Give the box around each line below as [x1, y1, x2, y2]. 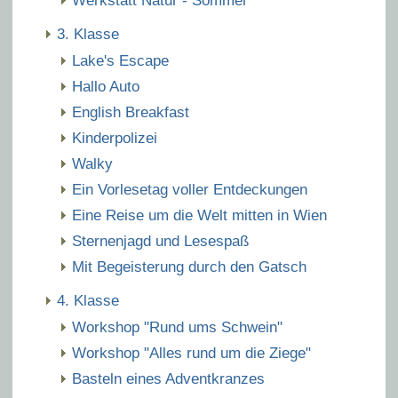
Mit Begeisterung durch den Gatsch [72, 259, 306, 275]
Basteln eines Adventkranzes [72, 370, 265, 387]
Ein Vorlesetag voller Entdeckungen [72, 181, 307, 198]
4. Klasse [57, 292, 119, 309]
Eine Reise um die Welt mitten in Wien [72, 207, 327, 224]
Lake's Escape [72, 52, 169, 69]
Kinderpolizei [72, 130, 157, 147]
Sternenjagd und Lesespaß [72, 233, 249, 250]
